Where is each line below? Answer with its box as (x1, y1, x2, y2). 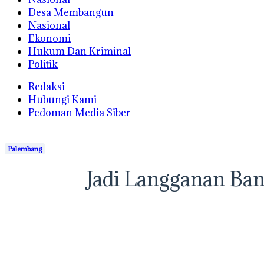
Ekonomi (28, 32, 71, 45)
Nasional (28, 19, 70, 32)
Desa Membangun (28, 6, 114, 19)
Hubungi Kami (28, 93, 97, 106)
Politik (28, 58, 58, 71)
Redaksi (28, 80, 65, 93)
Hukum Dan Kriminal (28, 45, 131, 58)
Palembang (8, 144, 42, 153)
